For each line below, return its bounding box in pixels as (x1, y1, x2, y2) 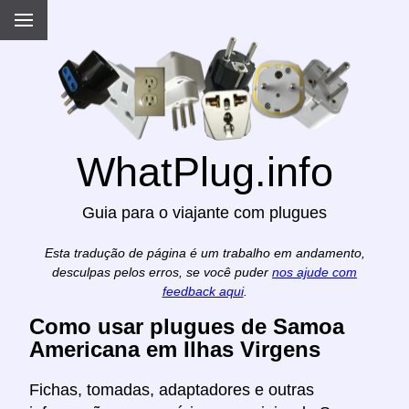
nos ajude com (272, 265, 357, 279)
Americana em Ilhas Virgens (29, 337, 320, 362)
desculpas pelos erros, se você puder (52, 265, 272, 279)
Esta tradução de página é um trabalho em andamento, (44, 246, 365, 260)
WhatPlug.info (76, 149, 333, 195)
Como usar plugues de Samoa (29, 314, 344, 340)
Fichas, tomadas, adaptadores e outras (29, 381, 314, 400)
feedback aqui (162, 284, 244, 299)
